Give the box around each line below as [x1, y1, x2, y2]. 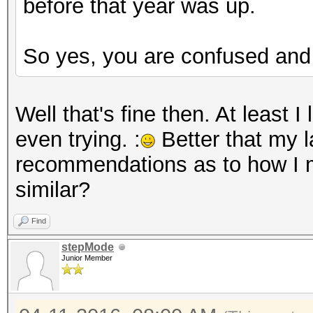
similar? [15, 177, 90, 202]
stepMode [61, 241, 114, 253]
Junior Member [61, 254, 112, 262]
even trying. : [15, 127, 140, 152]
